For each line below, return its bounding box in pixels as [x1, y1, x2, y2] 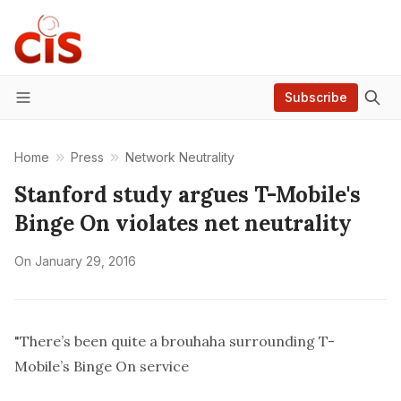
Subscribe [285, 90, 347, 105]
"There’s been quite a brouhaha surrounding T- [14, 332, 335, 350]
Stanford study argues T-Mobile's [14, 181, 361, 209]
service [140, 357, 189, 375]
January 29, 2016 [35, 253, 136, 269]
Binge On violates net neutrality [14, 209, 352, 237]
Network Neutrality [125, 149, 235, 165]
